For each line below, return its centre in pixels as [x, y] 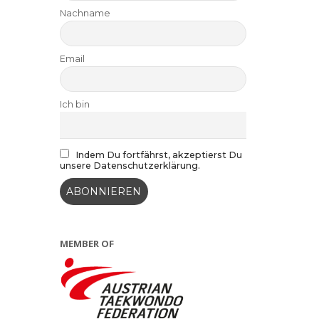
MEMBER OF [87, 244]
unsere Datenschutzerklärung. [130, 166]
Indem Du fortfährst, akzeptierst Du [158, 155]
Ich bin [74, 104]
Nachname [85, 13]
